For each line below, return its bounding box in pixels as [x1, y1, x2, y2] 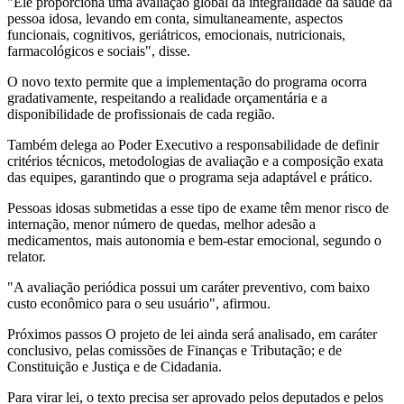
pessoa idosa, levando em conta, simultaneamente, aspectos [7, 10, 343, 26]
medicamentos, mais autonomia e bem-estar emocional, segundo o [7, 232, 381, 248]
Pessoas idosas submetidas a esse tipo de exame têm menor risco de [7, 199, 389, 216]
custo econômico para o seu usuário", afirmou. [7, 295, 271, 311]
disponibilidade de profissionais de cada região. [7, 106, 275, 122]
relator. [7, 248, 46, 264]
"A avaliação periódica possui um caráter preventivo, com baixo [7, 279, 370, 295]
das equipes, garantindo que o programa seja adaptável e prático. [7, 169, 372, 185]
